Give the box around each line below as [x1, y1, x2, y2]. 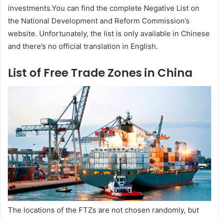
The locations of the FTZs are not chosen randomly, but [8, 205, 199, 215]
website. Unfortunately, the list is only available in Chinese [8, 28, 210, 38]
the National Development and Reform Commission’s [8, 16, 190, 25]
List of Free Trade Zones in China [8, 65, 193, 81]
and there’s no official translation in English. [8, 41, 158, 51]
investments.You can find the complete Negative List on [8, 3, 199, 13]
